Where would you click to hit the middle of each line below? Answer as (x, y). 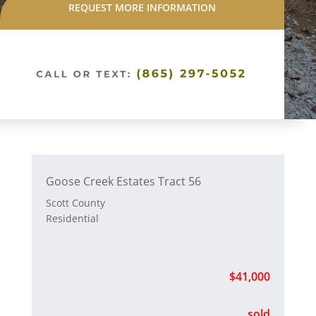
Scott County (75, 202)
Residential (72, 218)
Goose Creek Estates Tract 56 (123, 181)
